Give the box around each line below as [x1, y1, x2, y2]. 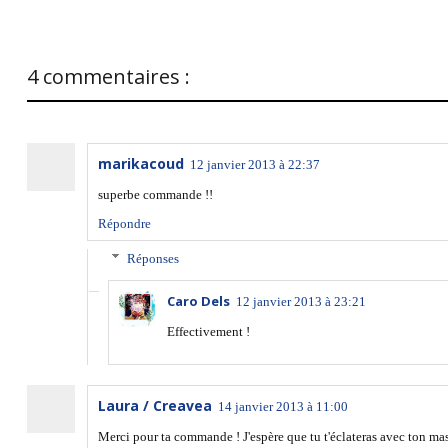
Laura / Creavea [97, 395, 212, 415]
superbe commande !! [97, 186, 213, 202]
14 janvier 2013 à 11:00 [217, 398, 348, 414]
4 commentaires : [26, 62, 190, 90]
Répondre [97, 215, 151, 231]
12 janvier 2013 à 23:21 [235, 293, 366, 309]
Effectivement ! [166, 323, 250, 339]
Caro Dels [166, 291, 230, 310]
